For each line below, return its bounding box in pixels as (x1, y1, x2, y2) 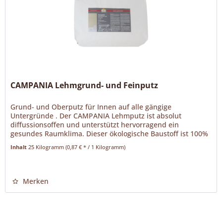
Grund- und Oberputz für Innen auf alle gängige (10, 102, 172, 111)
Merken (23, 176, 49, 186)
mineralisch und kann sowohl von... (10, 137, 129, 147)
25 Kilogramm (28, 143, 66, 151)
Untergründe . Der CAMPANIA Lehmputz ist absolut (10, 111, 182, 120)
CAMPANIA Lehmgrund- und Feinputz (10, 79, 159, 91)
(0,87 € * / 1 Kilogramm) (65, 143, 126, 151)
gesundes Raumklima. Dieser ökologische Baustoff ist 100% (10, 128, 209, 138)
